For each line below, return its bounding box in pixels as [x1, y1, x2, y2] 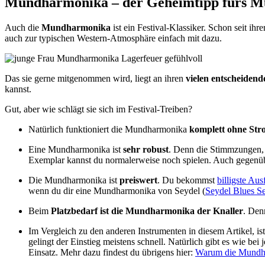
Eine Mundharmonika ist [28, 144, 123, 154]
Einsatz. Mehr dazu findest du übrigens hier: [28, 247, 195, 257]
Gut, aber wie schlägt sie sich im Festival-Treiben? [5, 104, 192, 114]
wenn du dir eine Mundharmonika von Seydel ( [28, 185, 205, 196]
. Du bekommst [157, 174, 217, 185]
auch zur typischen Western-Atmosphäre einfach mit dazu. [5, 33, 222, 43]
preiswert [119, 174, 157, 185]
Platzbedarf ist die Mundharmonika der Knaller [51, 205, 243, 216]
